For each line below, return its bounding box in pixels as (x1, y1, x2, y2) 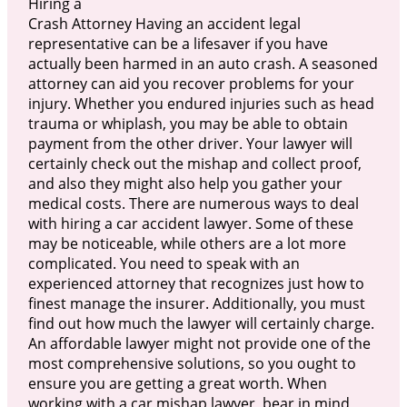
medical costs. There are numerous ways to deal (27, 193, 359, 213)
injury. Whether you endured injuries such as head (27, 93, 374, 114)
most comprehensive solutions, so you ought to (27, 352, 356, 373)
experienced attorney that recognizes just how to (27, 273, 364, 293)
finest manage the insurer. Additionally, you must (27, 293, 365, 313)
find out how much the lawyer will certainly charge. (27, 313, 374, 333)
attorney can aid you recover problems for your (27, 73, 354, 94)
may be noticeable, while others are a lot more (27, 233, 346, 253)
